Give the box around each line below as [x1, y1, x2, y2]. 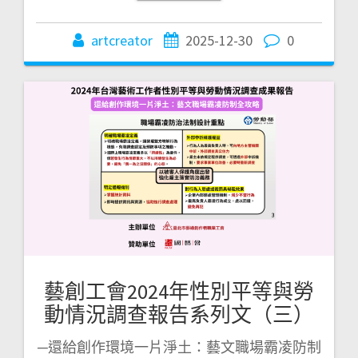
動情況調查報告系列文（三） [44, 301, 314, 328]
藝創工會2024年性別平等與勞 [44, 278, 314, 305]
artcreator [90, 31, 153, 50]
